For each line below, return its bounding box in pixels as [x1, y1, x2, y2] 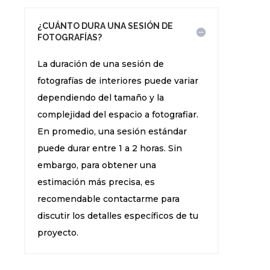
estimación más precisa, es [37, 177, 155, 187]
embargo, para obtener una [37, 160, 157, 171]
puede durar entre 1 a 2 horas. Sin [37, 143, 183, 154]
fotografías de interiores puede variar [37, 75, 199, 86]
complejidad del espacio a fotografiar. [37, 109, 199, 120]
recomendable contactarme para [37, 193, 180, 204]
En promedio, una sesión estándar [37, 126, 187, 137]
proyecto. [37, 227, 79, 238]
